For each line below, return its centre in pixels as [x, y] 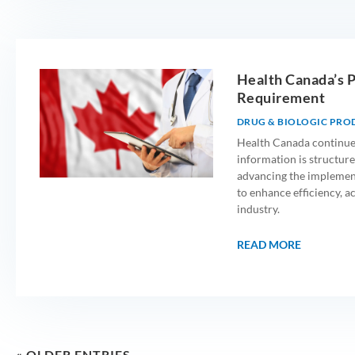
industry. [258, 208]
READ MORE [269, 244]
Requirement [281, 97]
